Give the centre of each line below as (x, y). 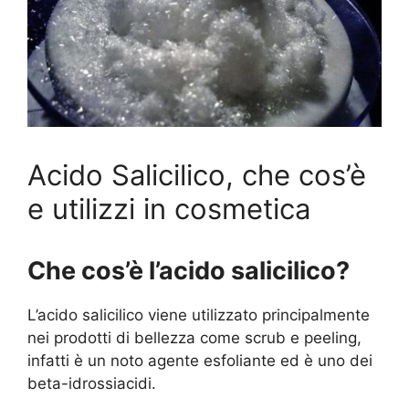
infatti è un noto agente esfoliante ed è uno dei (200, 361)
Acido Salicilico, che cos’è (197, 175)
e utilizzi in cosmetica (169, 209)
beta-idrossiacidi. (92, 384)
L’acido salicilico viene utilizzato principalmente (199, 315)
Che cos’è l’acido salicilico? (189, 271)
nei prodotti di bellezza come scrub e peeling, (194, 338)
